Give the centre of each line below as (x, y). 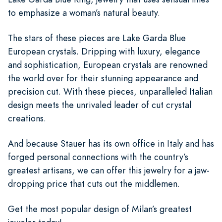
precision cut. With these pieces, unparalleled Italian (110, 91)
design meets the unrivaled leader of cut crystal (100, 105)
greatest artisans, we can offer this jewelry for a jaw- (109, 170)
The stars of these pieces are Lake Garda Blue (97, 38)
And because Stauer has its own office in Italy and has (111, 143)
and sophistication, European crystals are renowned (108, 64)
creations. (28, 118)
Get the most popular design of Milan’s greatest (100, 209)
